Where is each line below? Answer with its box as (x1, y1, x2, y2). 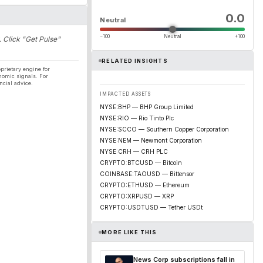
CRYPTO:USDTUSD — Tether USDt (100, 204, 203, 211)
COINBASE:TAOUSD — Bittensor (100, 170, 194, 177)
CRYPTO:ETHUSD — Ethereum (100, 181, 190, 188)
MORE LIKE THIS (102, 228, 157, 235)
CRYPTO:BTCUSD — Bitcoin (100, 159, 182, 166)
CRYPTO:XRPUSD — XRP (100, 193, 174, 200)
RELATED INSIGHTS (102, 57, 168, 64)
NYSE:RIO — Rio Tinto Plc (100, 114, 174, 122)
